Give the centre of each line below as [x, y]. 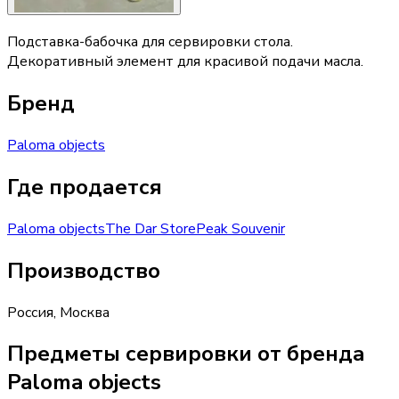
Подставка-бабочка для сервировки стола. [150, 42]
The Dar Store [151, 228]
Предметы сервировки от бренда [186, 354]
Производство [84, 270]
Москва [85, 312]
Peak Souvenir [240, 228]
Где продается [85, 187]
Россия [30, 312]
